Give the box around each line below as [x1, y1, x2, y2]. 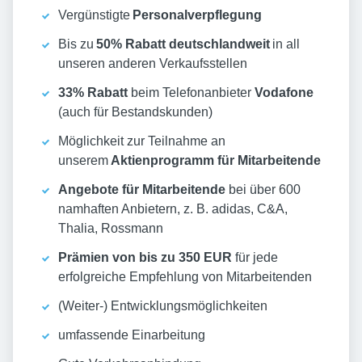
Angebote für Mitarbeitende [58, 183, 225, 197]
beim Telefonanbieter [128, 86, 255, 100]
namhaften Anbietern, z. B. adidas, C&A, [58, 202, 288, 217]
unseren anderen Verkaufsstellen [58, 57, 247, 71]
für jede [232, 250, 278, 265]
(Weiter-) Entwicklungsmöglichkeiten [58, 299, 267, 314]
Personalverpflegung [133, 8, 262, 23]
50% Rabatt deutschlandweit [96, 37, 270, 52]
